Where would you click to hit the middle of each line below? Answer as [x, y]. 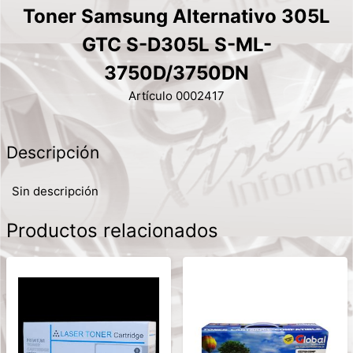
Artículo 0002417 [176, 96]
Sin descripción [55, 191]
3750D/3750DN [176, 73]
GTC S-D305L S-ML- [176, 45]
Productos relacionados [112, 231]
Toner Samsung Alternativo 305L [176, 17]
